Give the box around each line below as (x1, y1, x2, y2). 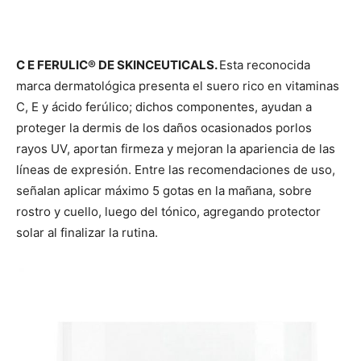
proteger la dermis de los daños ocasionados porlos (16, 119, 312, 135)
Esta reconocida (219, 56, 310, 73)
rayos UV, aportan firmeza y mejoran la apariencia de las (16, 140, 335, 156)
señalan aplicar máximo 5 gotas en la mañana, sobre (16, 182, 312, 198)
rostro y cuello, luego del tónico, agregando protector (16, 203, 321, 219)
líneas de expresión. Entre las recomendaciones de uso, (16, 161, 335, 177)
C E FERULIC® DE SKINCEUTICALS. (16, 56, 219, 73)
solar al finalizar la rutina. (16, 224, 158, 240)
